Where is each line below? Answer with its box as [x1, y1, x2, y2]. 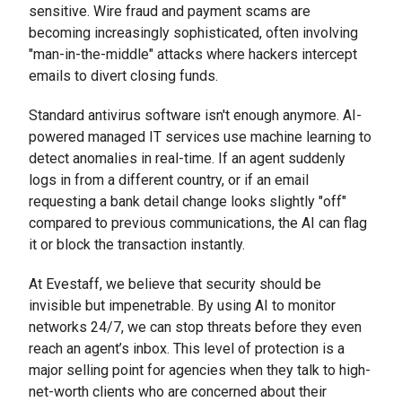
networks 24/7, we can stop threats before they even [29, 318, 362, 336]
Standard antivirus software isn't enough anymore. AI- [29, 106, 362, 124]
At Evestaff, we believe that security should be [29, 275, 321, 293]
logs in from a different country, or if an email [29, 170, 309, 188]
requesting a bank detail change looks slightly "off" [29, 192, 346, 210]
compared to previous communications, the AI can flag [29, 214, 367, 232]
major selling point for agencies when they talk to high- [29, 361, 371, 379]
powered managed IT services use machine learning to [29, 127, 371, 145]
